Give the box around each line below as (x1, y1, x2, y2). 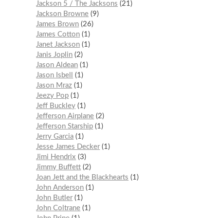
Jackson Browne (36, 10, 89, 18)
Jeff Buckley (36, 102, 76, 109)
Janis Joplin (36, 51, 73, 58)
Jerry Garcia (36, 132, 74, 140)
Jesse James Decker (36, 143, 100, 150)
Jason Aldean (36, 61, 78, 69)
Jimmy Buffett (36, 163, 81, 171)
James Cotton (36, 30, 80, 38)
